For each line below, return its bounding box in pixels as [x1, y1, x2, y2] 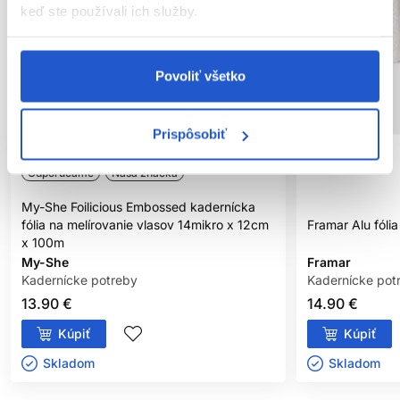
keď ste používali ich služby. [21, 3, 198, 19]
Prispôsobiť [153, 126, 228, 142]
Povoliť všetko [154, 68, 246, 83]
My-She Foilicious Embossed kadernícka [21, 198, 255, 214]
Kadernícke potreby [21, 271, 137, 287]
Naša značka [112, 165, 178, 179]
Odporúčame [28, 165, 94, 179]
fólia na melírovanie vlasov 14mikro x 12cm [21, 216, 269, 232]
